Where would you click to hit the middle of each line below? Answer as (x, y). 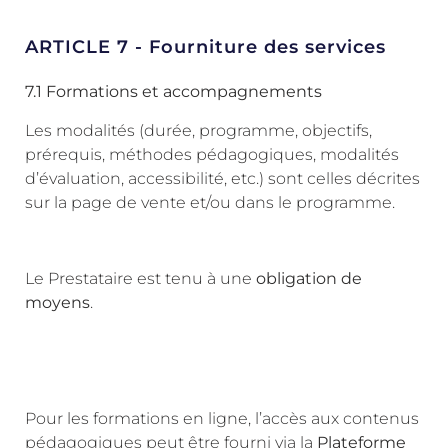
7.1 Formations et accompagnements (173, 92)
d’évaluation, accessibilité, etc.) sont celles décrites (222, 178)
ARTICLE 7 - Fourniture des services (205, 47)
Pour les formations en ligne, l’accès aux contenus (222, 418)
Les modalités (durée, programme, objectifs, (198, 130)
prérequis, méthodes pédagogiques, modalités (212, 154)
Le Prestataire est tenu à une (140, 279)
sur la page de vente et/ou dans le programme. (210, 202)
